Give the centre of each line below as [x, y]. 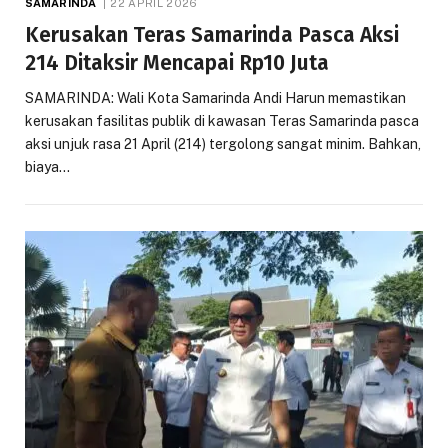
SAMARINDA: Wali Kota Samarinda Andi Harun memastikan [215, 98]
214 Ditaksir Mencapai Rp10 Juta [177, 63]
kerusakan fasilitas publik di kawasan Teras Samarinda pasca [222, 121]
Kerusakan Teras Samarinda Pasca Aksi [212, 35]
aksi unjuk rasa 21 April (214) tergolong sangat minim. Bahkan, [223, 144]
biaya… [47, 167]
